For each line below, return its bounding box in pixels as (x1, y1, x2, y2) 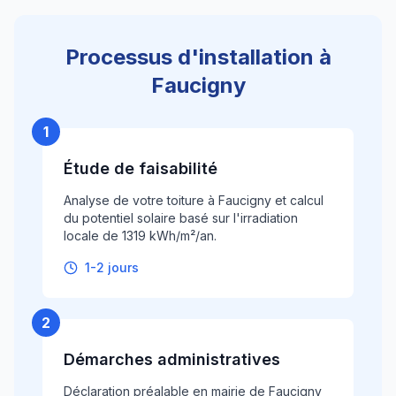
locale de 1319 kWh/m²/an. (64, 228, 217, 243)
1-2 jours (85, 260, 139, 275)
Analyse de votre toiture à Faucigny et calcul (64, 193, 324, 208)
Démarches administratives (64, 350, 280, 369)
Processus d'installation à (65, 44, 331, 70)
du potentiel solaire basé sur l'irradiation (64, 210, 298, 225)
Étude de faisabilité (64, 159, 217, 178)
